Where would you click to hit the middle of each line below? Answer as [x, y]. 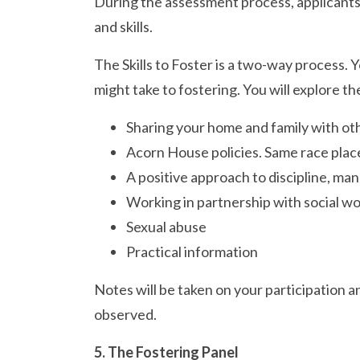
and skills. [123, 27]
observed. [125, 315]
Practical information [192, 252]
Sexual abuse [166, 227]
